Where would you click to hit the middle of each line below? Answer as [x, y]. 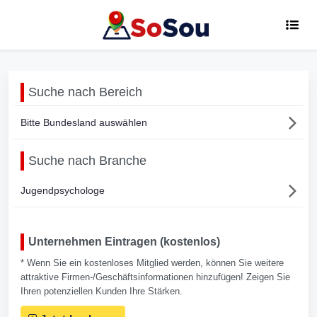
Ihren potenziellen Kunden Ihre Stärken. [102, 291]
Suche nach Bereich [85, 92]
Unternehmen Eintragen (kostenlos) [124, 242]
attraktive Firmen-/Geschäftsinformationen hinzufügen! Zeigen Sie [155, 277]
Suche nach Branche [87, 161]
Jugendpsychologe [63, 190]
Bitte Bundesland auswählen [84, 122]
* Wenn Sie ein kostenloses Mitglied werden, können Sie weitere [152, 263]
